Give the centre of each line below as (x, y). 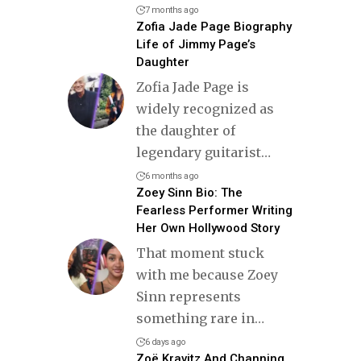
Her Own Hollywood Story (208, 228)
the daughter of (186, 130)
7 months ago (172, 10)
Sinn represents (189, 296)
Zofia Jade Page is (193, 87)
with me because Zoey (207, 274)
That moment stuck (200, 253)
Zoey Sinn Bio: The (189, 192)
